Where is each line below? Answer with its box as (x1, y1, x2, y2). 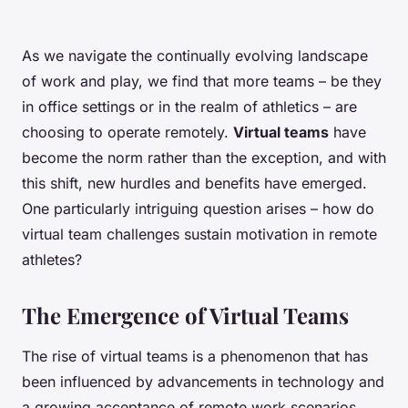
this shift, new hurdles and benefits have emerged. (22, 174, 367, 193)
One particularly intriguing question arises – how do (22, 199, 374, 219)
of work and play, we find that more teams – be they (22, 72, 382, 91)
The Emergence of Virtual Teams (22, 301, 349, 331)
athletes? (22, 250, 82, 270)
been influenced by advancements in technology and (22, 372, 384, 392)
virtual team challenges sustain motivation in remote (22, 225, 377, 244)
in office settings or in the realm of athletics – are (22, 97, 357, 117)
